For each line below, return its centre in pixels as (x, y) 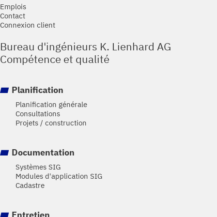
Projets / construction (51, 122)
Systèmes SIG (38, 167)
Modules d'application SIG (59, 176)
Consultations (38, 113)
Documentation (43, 152)
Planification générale (51, 104)
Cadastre (30, 185)
